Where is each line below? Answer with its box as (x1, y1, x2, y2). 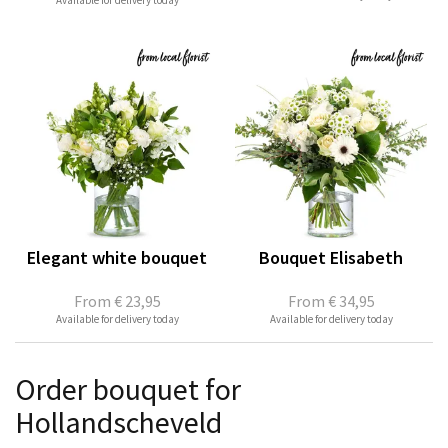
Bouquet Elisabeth (259, 246, 403, 270)
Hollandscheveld (15, 403, 222, 442)
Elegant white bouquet (27, 246, 207, 270)
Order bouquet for (15, 370, 241, 409)
